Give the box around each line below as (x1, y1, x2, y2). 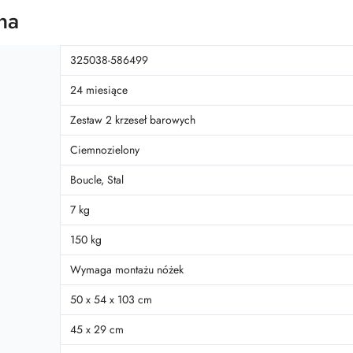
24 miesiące (70, 82, 128, 98)
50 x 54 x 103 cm (70, 292, 152, 307)
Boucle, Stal (70, 172, 124, 188)
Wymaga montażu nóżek (70, 262, 184, 277)
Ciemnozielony (70, 142, 139, 158)
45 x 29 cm (70, 321, 124, 337)
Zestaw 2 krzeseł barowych (70, 112, 195, 128)
